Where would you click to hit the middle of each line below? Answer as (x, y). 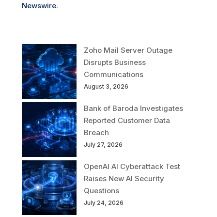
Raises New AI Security (124, 178)
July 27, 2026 (103, 144)
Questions (101, 190)
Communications (113, 74)
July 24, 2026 (103, 202)
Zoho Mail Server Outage (128, 50)
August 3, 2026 (106, 86)
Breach (96, 132)
